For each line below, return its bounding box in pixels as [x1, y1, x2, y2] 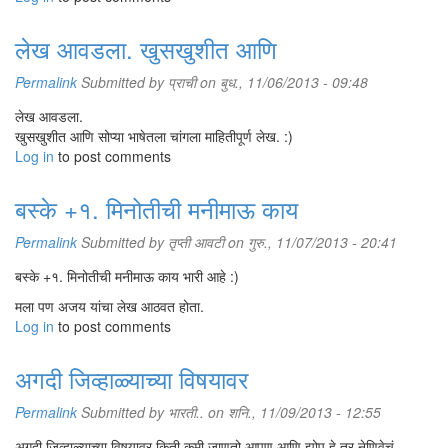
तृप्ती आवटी [168, 232, 224, 252]
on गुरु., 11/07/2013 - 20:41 [224, 232, 397, 252]
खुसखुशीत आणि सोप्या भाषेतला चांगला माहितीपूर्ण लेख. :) [15, 126, 293, 146]
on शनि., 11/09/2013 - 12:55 [204, 402, 381, 422]
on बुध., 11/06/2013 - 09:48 [196, 72, 368, 92]
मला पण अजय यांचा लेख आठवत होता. [15, 296, 204, 316]
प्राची [168, 72, 196, 92]
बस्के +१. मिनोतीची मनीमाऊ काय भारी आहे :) [15, 266, 239, 286]
